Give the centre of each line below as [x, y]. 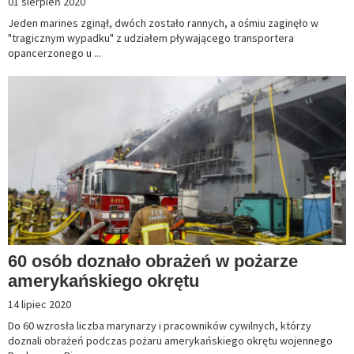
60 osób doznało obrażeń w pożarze [153, 262]
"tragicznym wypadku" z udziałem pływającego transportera [151, 38]
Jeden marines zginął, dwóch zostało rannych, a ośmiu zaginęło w [163, 23]
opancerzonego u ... [55, 53]
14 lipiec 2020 [40, 305]
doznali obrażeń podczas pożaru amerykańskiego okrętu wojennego [170, 341]
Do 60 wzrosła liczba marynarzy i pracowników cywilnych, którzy [160, 326]
